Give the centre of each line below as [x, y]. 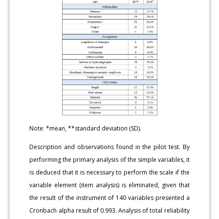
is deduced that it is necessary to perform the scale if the [109, 172]
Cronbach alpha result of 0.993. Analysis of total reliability [109, 210]
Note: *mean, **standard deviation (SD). [86, 128]
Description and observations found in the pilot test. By [109, 147]
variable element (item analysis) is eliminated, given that [109, 185]
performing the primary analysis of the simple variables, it [109, 159]
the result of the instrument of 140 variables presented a [109, 197]
